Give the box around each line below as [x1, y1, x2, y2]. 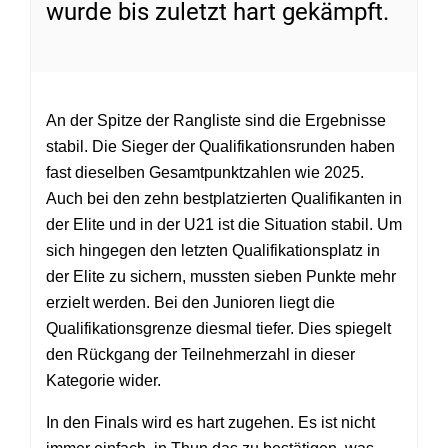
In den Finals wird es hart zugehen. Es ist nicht [46, 414, 375, 431]
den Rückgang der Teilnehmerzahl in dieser [46, 346, 355, 363]
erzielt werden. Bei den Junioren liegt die [46, 294, 335, 311]
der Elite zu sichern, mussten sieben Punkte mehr [46, 268, 396, 285]
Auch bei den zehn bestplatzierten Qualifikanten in [46, 190, 402, 207]
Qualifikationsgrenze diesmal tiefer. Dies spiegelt [46, 320, 391, 337]
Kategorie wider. [46, 372, 161, 389]
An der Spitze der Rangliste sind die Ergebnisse [46, 112, 386, 129]
